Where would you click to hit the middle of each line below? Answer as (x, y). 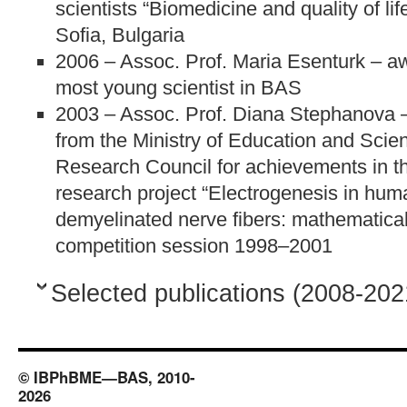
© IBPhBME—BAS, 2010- (107, 377)
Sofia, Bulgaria (120, 35)
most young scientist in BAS (179, 88)
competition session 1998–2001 (194, 246)
